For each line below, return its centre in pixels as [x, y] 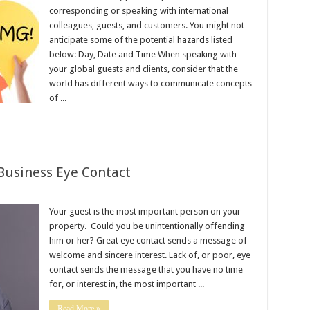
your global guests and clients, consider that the [143, 69]
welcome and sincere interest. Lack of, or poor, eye [149, 255]
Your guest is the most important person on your [145, 211]
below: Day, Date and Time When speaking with [143, 54]
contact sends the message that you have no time [146, 270]
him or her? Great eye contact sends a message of [148, 240]
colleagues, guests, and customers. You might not [146, 25]
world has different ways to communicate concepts [150, 83]
